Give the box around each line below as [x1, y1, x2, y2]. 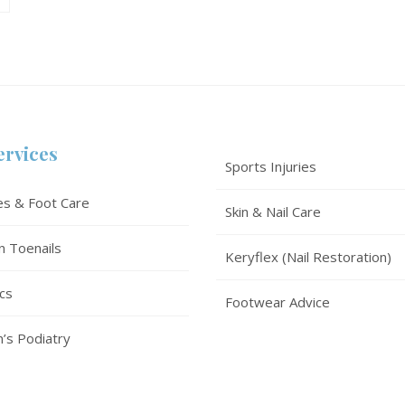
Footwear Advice [225, 292, 330, 311]
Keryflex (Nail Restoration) [225, 247, 391, 266]
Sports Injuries [225, 156, 316, 175]
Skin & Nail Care [225, 202, 321, 221]
